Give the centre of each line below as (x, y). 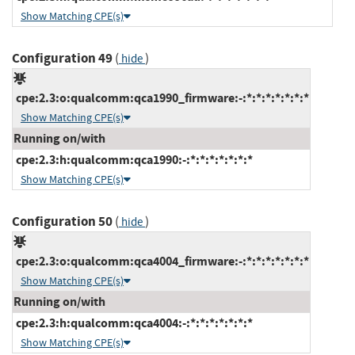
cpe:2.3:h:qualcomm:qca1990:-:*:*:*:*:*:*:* (133, 159)
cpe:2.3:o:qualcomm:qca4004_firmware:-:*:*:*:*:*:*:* (161, 261)
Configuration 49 (62, 58)
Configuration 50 (62, 221)
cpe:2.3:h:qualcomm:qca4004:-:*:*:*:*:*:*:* (133, 323)
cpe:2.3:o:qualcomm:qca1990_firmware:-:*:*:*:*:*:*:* (161, 97)
